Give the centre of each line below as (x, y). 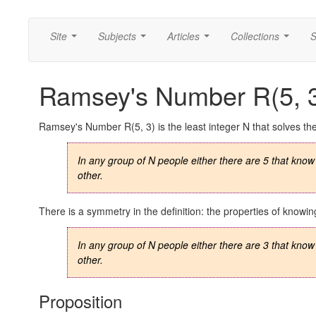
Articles (183, 36)
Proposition (80, 301)
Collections (255, 36)
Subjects (117, 36)
